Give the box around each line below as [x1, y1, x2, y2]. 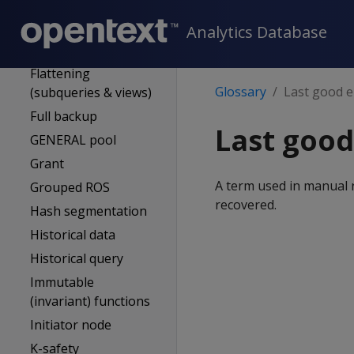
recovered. [215, 196, 277, 213]
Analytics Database [186, 21, 327, 43]
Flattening [30, 65, 91, 82]
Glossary [215, 83, 266, 100]
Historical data [30, 226, 116, 243]
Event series [30, 17, 103, 35]
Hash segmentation [30, 202, 148, 220]
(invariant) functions [30, 292, 151, 310]
